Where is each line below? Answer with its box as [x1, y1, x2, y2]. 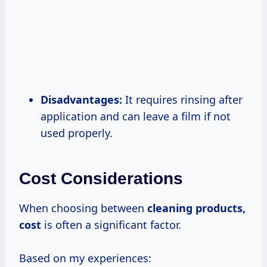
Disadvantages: [41, 92, 122, 107]
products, [195, 200, 246, 215]
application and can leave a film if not [41, 108, 231, 123]
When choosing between [19, 200, 147, 215]
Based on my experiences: [19, 250, 151, 265]
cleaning [147, 200, 195, 215]
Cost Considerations [19, 169, 183, 188]
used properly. [41, 125, 113, 140]
